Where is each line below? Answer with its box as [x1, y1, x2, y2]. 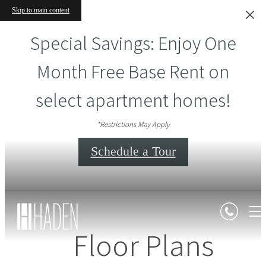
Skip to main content [12, 6, 69, 14]
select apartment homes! [35, 87, 231, 112]
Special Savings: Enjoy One [30, 30, 236, 55]
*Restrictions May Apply [96, 119, 170, 129]
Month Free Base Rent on [37, 59, 229, 84]
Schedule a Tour [90, 143, 176, 159]
